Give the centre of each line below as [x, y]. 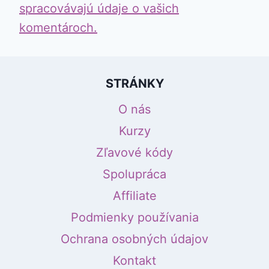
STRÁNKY [134, 84]
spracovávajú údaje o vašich [99, 9]
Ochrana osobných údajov [134, 239]
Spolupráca [134, 174]
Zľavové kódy [134, 153]
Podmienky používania [134, 218]
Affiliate [134, 196]
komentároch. [58, 28]
